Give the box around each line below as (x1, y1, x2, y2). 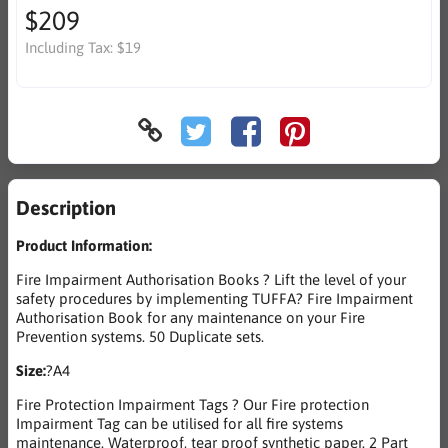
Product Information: (16, 237, 152, 255)
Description (16, 196, 116, 220)
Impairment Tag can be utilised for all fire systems (16, 415, 343, 433)
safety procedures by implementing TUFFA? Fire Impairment (16, 290, 413, 308)
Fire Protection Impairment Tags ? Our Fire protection (16, 396, 369, 414)
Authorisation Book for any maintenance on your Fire (16, 309, 365, 327)
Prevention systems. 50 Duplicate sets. (16, 328, 264, 346)
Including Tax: (24, 39, 117, 56)
